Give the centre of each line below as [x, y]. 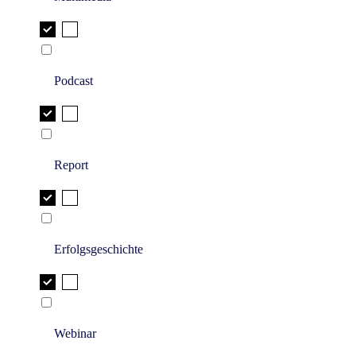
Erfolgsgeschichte [99, 250]
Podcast [74, 81]
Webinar [75, 334]
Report [71, 165]
